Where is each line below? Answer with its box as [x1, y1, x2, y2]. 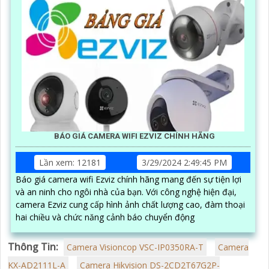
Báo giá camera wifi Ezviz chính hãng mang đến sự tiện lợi [16, 173, 241, 185]
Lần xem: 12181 [39, 156, 101, 168]
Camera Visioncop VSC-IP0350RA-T [67, 241, 204, 253]
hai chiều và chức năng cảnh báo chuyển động [16, 211, 195, 223]
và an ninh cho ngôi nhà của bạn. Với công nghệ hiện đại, [16, 186, 146, 198]
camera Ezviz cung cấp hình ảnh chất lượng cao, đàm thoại [16, 198, 245, 210]
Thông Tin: [8, 240, 58, 253]
